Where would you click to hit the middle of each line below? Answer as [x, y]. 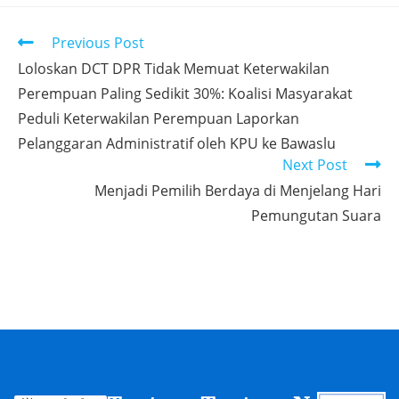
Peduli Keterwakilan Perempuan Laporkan [159, 118]
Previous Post [98, 43]
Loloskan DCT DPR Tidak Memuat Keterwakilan [174, 69]
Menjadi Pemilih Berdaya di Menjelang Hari [238, 191]
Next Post [315, 165]
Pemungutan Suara [316, 216]
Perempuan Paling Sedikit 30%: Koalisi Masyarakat [185, 94]
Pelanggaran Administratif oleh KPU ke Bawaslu [177, 143]
